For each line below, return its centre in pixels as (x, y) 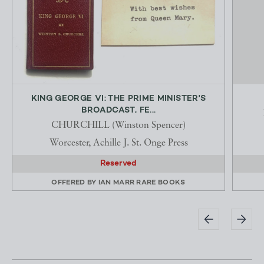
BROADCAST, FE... (118, 111)
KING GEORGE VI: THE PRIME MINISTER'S (118, 99)
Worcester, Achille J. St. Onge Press (118, 143)
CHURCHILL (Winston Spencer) (118, 126)
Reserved (118, 164)
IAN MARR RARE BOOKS (142, 183)
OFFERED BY (75, 183)
